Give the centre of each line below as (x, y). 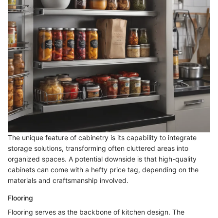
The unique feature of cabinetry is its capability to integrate (102, 138)
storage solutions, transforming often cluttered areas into (98, 148)
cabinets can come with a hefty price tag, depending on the (103, 170)
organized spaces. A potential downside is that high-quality (102, 159)
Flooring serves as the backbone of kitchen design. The (96, 212)
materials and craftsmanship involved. (68, 181)
